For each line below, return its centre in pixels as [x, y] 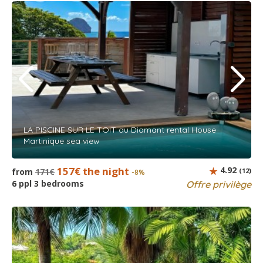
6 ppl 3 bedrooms [48, 183]
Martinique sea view [62, 141]
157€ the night [94, 171]
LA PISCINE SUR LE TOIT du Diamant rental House [120, 130]
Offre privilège [219, 184]
